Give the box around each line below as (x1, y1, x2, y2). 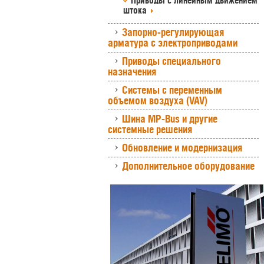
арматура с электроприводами (108, 37, 237, 49)
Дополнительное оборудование (122, 160, 255, 172)
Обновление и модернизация (122, 141, 242, 154)
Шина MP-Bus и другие (122, 113, 217, 125)
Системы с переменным (122, 84, 222, 96)
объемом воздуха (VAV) (108, 94, 207, 107)
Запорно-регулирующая (122, 26, 224, 38)
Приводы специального (122, 55, 221, 67)
